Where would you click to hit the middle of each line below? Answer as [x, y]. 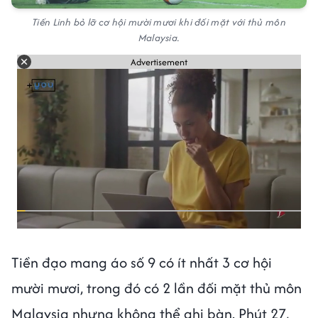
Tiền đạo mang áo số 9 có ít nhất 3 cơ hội [142, 263]
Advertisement [159, 62]
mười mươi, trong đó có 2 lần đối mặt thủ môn [157, 288]
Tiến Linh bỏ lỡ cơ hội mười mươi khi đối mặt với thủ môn [159, 22]
